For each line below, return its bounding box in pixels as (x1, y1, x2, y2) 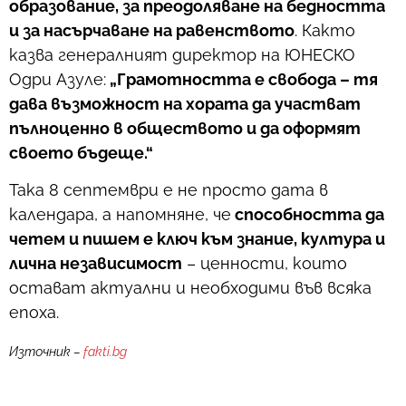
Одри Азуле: (9, 69, 106, 89)
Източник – (9, 343, 83, 359)
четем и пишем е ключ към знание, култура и (9, 229, 385, 249)
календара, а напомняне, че (9, 205, 231, 225)
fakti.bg (83, 343, 127, 359)
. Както (295, 20, 355, 40)
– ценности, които (182, 254, 347, 274)
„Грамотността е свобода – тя (106, 69, 378, 89)
